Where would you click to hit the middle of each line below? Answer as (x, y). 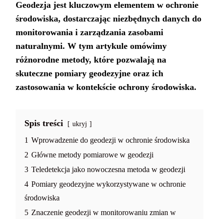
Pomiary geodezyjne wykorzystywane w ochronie (109, 185)
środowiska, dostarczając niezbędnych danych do (109, 19)
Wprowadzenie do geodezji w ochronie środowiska (110, 141)
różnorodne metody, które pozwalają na (91, 60)
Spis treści (44, 123)
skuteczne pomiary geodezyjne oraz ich (89, 74)
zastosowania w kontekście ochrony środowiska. (106, 87)
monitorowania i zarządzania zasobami (89, 33)
